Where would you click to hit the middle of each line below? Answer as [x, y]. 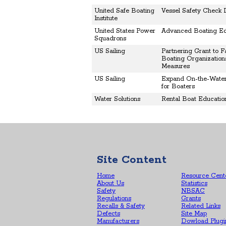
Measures [176, 67]
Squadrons [110, 39]
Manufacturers [118, 221]
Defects [108, 214]
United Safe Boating [124, 11]
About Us [110, 183]
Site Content [132, 160]
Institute [106, 19]
